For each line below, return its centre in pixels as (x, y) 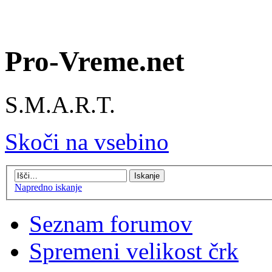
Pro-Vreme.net (95, 62)
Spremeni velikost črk (134, 251)
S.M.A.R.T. (60, 104)
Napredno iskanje (48, 188)
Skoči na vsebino (87, 141)
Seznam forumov (111, 224)
